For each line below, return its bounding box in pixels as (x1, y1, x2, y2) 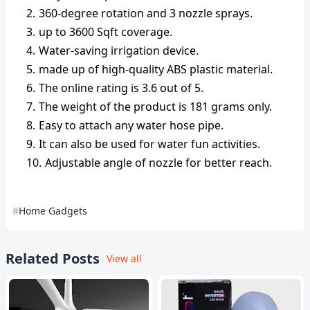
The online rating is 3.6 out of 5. (39, 80, 203, 95)
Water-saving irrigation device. (39, 43, 199, 58)
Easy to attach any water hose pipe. (39, 118, 224, 133)
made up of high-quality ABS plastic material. (39, 62, 273, 77)
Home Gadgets (19, 204, 87, 217)
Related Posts (6, 249, 100, 268)
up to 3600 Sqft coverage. (39, 24, 172, 39)
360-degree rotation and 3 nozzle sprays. (39, 6, 253, 21)
